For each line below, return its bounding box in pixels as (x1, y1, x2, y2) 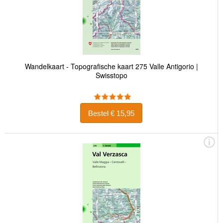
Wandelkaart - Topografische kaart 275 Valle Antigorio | (24, 61, 198, 72)
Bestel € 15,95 (111, 109, 134, 117)
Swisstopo (95, 70, 127, 81)
